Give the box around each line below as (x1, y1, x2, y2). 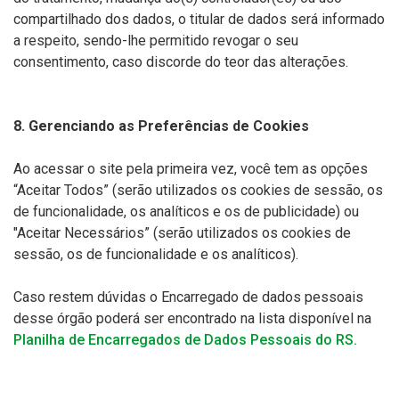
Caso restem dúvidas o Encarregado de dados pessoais (13, 289, 363, 305)
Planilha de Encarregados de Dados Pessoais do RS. (13, 331, 357, 348)
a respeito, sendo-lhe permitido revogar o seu (13, 32, 298, 49)
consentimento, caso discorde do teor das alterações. (13, 53, 348, 70)
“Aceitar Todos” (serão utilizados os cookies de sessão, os (13, 182, 383, 199)
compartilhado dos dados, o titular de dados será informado (13, 11, 385, 28)
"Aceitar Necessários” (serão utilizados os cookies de (13, 224, 351, 241)
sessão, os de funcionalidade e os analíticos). (13, 246, 298, 263)
